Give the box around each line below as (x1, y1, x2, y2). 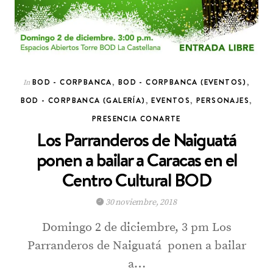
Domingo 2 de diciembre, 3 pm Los (41, 220, 232, 236)
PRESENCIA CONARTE (92, 113, 181, 124)
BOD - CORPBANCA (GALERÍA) (20, 95, 146, 106)
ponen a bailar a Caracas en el (36, 147, 237, 173)
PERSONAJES (196, 95, 250, 106)
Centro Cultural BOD (62, 168, 211, 193)
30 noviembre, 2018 (104, 197, 177, 208)
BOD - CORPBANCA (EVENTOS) (118, 77, 247, 88)
